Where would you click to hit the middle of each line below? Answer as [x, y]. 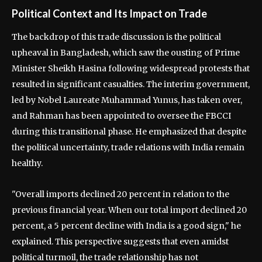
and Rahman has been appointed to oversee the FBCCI [121, 116]
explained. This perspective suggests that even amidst [120, 242]
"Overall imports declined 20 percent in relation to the [120, 194]
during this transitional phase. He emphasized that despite [129, 132]
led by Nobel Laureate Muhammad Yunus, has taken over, [127, 100]
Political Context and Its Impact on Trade [109, 13]
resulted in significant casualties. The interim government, [131, 84]
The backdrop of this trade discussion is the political [116, 37]
